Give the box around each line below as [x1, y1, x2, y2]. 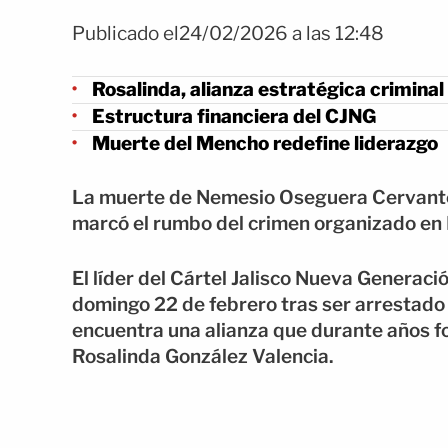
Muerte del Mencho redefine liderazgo [92, 131, 438, 155]
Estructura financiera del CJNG [92, 104, 376, 128]
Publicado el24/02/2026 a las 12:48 [72, 22, 384, 45]
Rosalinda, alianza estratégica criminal [92, 77, 444, 101]
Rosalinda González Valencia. [72, 344, 334, 368]
